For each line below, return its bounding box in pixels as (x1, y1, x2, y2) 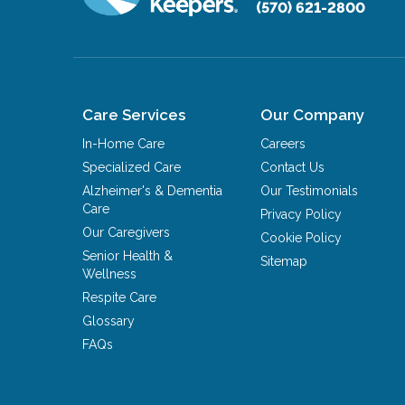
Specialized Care (82, 160, 182, 175)
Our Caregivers (82, 225, 171, 240)
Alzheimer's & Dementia (82, 184, 223, 199)
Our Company (260, 106, 365, 125)
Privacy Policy (260, 207, 343, 222)
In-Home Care (82, 137, 165, 152)
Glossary (82, 314, 136, 329)
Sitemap (260, 254, 308, 269)
